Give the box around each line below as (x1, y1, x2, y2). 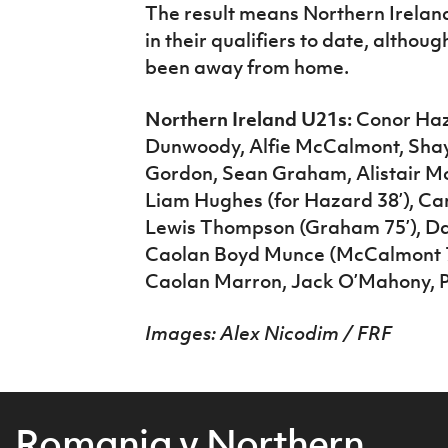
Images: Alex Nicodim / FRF (144, 321, 392, 346)
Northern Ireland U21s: (144, 107, 352, 132)
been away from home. (144, 55, 349, 80)
